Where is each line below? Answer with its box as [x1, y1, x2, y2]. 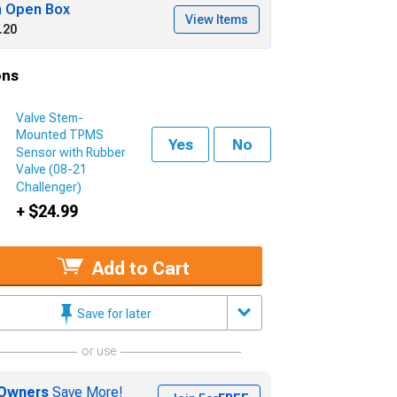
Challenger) [16, 179, 82, 194]
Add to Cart [88, 257, 191, 279]
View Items [185, 12, 248, 27]
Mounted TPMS [16, 128, 105, 143]
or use [81, 343, 116, 358]
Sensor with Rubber [16, 145, 127, 160]
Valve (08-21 [16, 162, 88, 177]
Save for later [74, 306, 152, 321]
